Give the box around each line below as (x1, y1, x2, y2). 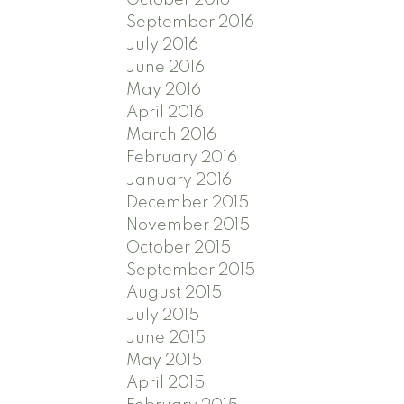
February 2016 (126, 149, 238, 166)
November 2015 (126, 216, 251, 234)
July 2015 (126, 307, 200, 324)
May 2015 (126, 352, 203, 369)
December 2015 (126, 194, 250, 211)
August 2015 (126, 284, 223, 301)
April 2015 (126, 374, 206, 391)
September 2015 (126, 262, 256, 279)
